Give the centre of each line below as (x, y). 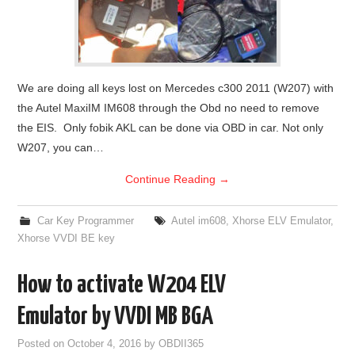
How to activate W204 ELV (122, 285)
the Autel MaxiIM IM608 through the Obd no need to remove (169, 107)
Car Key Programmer (85, 221)
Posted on (43, 344)
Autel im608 (198, 221)
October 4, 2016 (105, 344)
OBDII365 (181, 344)
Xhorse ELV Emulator (281, 221)
